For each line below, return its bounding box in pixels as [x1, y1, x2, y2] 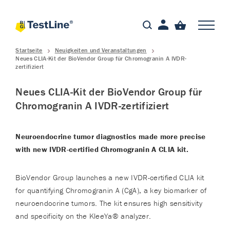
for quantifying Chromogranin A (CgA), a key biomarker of [15, 185, 207, 195]
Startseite [15, 46, 43, 54]
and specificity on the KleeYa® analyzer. [15, 211, 154, 221]
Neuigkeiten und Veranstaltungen [54, 46, 147, 54]
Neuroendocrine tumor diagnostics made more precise [15, 131, 206, 141]
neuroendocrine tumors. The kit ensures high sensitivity [15, 198, 203, 208]
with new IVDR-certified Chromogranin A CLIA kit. [15, 144, 191, 154]
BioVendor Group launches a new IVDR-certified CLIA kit [15, 172, 204, 182]
